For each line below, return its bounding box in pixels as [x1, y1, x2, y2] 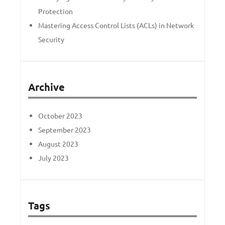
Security [38, 34, 64, 44]
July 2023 [38, 153, 69, 162]
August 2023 [38, 139, 78, 148]
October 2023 [38, 110, 82, 120]
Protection [38, 6, 73, 16]
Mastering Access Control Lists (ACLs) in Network [38, 20, 194, 30]
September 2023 [38, 125, 91, 134]
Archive [28, 80, 65, 93]
